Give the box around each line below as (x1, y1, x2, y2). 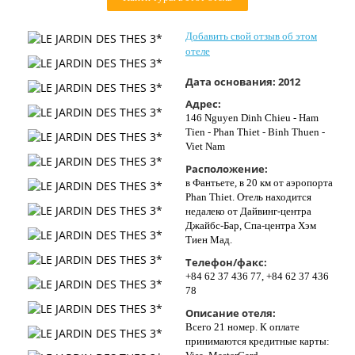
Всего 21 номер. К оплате (185, 321, 300, 333)
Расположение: (185, 162, 268, 176)
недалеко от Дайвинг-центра (185, 205, 311, 217)
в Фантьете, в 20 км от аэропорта (185, 177, 333, 189)
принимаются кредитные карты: (185, 335, 330, 347)
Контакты (16, 6, 68, 21)
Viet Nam (185, 140, 225, 152)
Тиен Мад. (185, 234, 232, 246)
